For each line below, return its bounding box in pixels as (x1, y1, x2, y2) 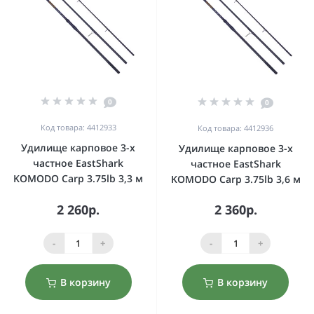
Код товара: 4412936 (198, 123, 273, 133)
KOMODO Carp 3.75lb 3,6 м (170, 172, 301, 186)
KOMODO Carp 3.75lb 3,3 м (13, 172, 143, 185)
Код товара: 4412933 (40, 122, 116, 132)
